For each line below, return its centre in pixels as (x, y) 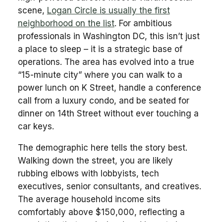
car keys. (36, 126)
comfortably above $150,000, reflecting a (101, 212)
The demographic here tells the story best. (102, 147)
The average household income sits (89, 199)
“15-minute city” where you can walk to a (100, 75)
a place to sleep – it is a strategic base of (100, 49)
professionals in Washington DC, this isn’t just (109, 36)
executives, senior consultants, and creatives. (109, 186)
